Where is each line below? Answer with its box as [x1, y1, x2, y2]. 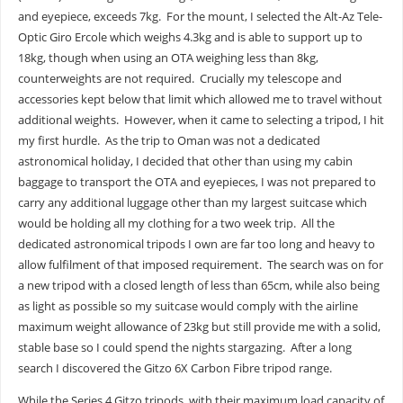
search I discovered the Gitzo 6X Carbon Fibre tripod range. [17, 361, 332, 377]
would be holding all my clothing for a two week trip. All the [17, 216, 335, 232]
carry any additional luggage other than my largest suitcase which [17, 195, 367, 211]
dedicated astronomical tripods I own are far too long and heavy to [17, 237, 375, 253]
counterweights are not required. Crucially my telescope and [17, 71, 342, 87]
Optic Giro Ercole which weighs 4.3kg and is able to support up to [17, 30, 363, 46]
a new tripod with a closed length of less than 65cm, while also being [17, 278, 380, 294]
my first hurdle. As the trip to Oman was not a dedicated [17, 133, 320, 149]
